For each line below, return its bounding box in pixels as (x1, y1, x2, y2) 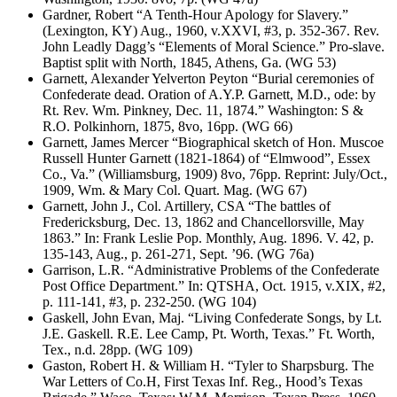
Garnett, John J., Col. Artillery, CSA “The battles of (43, 198, 331, 214)
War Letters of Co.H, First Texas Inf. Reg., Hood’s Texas (43, 373, 362, 389)
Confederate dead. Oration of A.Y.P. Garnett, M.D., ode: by (43, 86, 376, 102)
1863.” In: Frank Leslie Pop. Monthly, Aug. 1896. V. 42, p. (43, 230, 374, 245)
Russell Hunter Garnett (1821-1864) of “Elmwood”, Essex (43, 150, 370, 166)
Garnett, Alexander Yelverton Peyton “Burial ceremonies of (43, 70, 374, 86)
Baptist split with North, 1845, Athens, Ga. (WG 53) (43, 54, 336, 70)
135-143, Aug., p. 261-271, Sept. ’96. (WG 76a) (43, 245, 314, 261)
